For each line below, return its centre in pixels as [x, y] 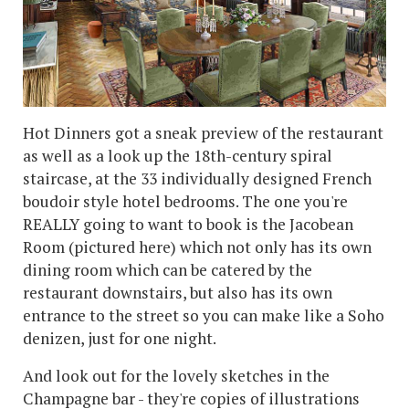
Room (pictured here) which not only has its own [197, 247]
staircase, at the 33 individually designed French [197, 179]
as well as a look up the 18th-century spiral [178, 156]
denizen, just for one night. [120, 339]
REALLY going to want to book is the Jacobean [188, 225]
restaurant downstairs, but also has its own [178, 293]
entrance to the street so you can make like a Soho [204, 316]
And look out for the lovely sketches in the [176, 376]
